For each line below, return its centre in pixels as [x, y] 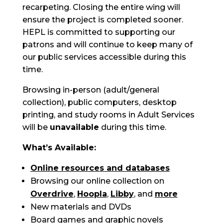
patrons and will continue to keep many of [107, 45]
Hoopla [92, 194]
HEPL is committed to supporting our [99, 32]
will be [36, 127]
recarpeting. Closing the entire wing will [101, 7]
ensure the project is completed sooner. [103, 20]
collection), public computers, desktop [99, 102]
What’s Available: [59, 148]
